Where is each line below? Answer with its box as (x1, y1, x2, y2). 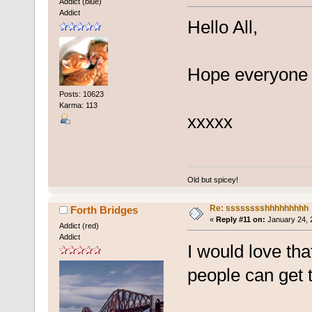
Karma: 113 (58, 100, 97, 109)
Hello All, (187, 17, 258, 38)
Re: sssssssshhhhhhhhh (209, 203, 309, 213)
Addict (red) (58, 221, 99, 230)
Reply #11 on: (215, 214, 265, 224)
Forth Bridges (70, 203, 139, 216)
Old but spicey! (187, 175, 238, 184)
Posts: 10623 (58, 89, 104, 98)
